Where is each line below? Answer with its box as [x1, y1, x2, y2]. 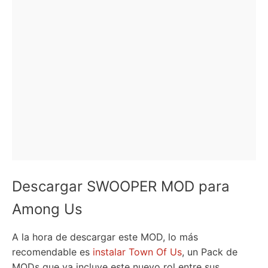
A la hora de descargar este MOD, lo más [12, 231, 198, 243]
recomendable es [12, 246, 93, 258]
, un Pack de [182, 246, 237, 258]
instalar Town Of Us [93, 246, 182, 258]
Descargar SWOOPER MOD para [12, 178, 230, 195]
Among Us [12, 200, 83, 218]
